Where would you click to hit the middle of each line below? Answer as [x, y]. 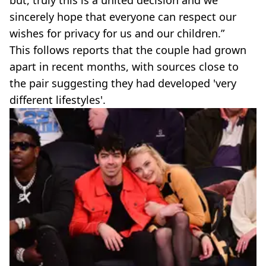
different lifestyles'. [58, 100]
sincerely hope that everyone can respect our [123, 17]
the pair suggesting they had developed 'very [123, 83]
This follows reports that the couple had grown [128, 50]
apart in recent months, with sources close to [124, 66]
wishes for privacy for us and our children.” [117, 33]
